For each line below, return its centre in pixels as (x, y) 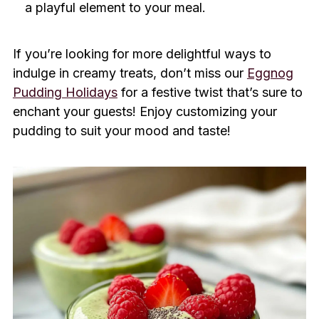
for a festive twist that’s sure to (210, 93)
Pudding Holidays (65, 93)
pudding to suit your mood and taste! (121, 131)
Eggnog (270, 73)
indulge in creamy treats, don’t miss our (130, 73)
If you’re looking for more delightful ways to (142, 54)
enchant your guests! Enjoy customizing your (145, 112)
